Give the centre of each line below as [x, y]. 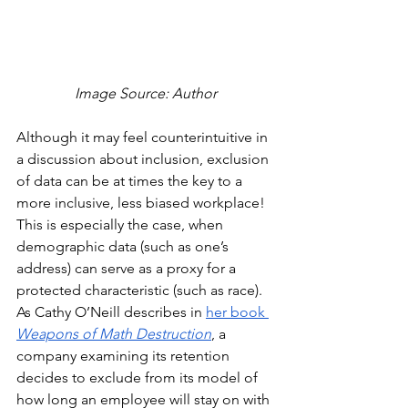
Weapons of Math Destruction [114, 334]
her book [237, 312]
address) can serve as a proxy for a [128, 269]
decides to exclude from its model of [139, 378]
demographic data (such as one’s [124, 247]
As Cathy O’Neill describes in [111, 312]
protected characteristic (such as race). [141, 291]
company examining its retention [125, 356]
